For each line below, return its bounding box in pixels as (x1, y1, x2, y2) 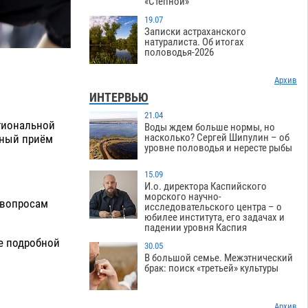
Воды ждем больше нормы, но (144, 121, 276, 134)
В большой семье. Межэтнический (144, 252, 294, 265)
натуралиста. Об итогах (144, 36, 245, 49)
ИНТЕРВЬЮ (89, 90, 149, 105)
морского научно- (144, 190, 222, 203)
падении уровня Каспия (144, 221, 247, 234)
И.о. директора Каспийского (144, 180, 267, 193)
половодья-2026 (144, 46, 214, 59)
